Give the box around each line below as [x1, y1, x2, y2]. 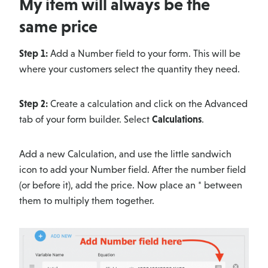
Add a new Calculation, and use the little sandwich [19, 148, 232, 160]
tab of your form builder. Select [19, 113, 152, 125]
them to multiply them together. [19, 194, 154, 206]
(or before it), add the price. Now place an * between [19, 179, 242, 191]
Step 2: [19, 98, 48, 109]
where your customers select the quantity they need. [19, 63, 240, 75]
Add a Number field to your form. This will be [48, 47, 240, 59]
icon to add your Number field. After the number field [19, 163, 246, 175]
